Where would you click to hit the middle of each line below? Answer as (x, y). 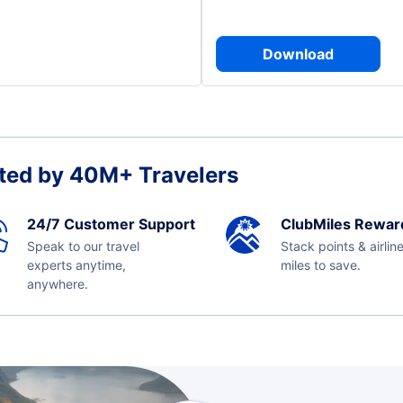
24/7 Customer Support (111, 224)
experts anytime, (76, 265)
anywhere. (57, 284)
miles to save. (321, 265)
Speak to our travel (83, 246)
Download (298, 54)
